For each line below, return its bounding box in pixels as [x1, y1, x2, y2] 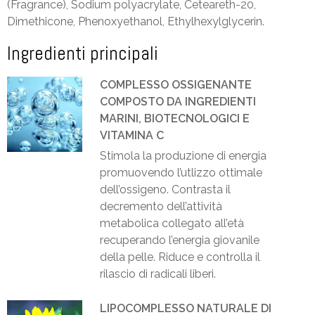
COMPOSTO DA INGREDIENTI [100, 95, 256, 109]
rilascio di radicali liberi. [100, 267, 216, 281]
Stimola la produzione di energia [100, 149, 266, 163]
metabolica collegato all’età [100, 217, 244, 231]
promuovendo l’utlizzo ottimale [100, 166, 262, 180]
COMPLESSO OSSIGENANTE [100, 78, 252, 92]
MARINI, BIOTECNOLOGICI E [100, 112, 250, 126]
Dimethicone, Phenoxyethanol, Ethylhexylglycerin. [7, 15, 264, 29]
